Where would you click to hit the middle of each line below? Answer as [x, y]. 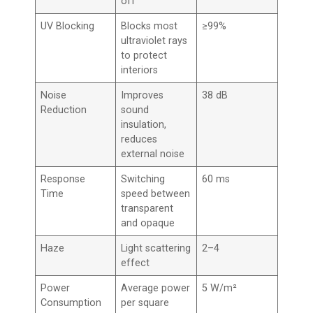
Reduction [64, 110]
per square [145, 303]
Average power [156, 288]
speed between [156, 194]
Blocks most [150, 26]
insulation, [144, 124]
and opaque [148, 223]
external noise [153, 154]
